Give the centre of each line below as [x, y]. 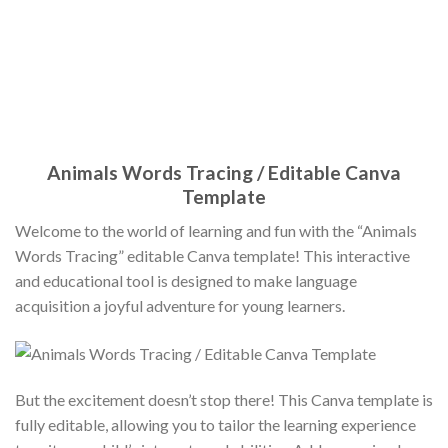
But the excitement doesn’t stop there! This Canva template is [224, 400]
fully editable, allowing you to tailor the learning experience [215, 425]
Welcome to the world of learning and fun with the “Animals [216, 231]
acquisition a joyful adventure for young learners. [180, 306]
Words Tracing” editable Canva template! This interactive [212, 256]
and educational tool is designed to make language [186, 281]
